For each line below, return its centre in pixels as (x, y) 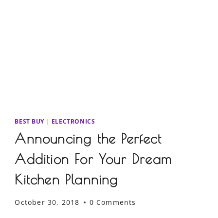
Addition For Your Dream (93, 159)
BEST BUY (30, 121)
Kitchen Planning (66, 180)
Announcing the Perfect (88, 139)
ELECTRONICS (73, 121)
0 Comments (113, 202)
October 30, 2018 (47, 202)
